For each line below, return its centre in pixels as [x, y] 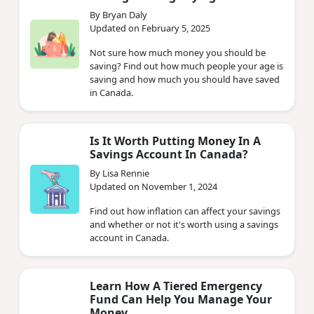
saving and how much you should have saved [185, 79]
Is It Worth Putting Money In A [175, 141]
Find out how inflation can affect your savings [185, 211]
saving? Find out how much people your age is [186, 66]
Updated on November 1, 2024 [153, 186]
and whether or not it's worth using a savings [184, 224]
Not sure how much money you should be [178, 52]
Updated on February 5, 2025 [150, 28]
